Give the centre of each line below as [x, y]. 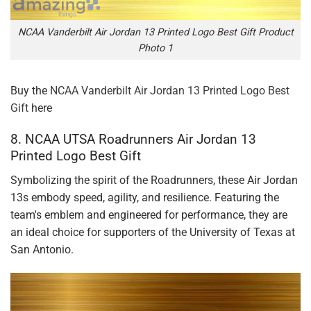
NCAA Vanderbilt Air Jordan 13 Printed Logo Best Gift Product [155, 32]
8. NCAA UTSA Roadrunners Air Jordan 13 [133, 140]
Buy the [30, 91]
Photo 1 [155, 48]
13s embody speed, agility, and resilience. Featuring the [145, 197]
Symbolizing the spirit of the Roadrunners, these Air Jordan [154, 180]
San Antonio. [42, 249]
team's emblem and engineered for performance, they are [149, 215]
